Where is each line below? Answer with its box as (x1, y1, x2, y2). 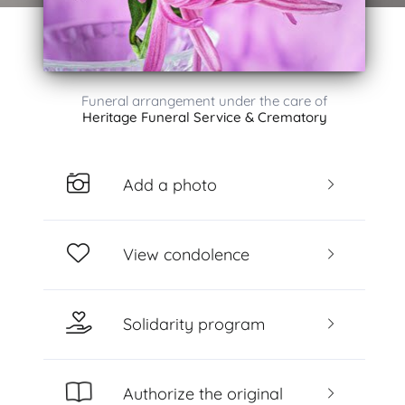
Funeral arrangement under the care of (81, 92, 327, 109)
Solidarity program (122, 313, 265, 334)
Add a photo (122, 174, 217, 195)
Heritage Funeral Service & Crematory (81, 108, 327, 126)
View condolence (122, 243, 250, 265)
